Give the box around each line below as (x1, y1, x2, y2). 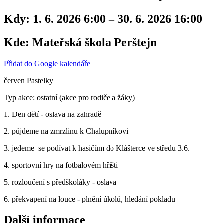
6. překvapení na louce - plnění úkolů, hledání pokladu (4, 194, 175, 203)
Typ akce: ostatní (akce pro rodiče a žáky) (4, 93, 135, 102)
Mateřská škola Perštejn (29, 35, 157, 49)
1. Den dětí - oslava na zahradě (4, 110, 101, 118)
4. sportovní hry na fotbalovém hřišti (4, 160, 118, 169)
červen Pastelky (4, 76, 53, 85)
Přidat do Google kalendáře (4, 59, 90, 68)
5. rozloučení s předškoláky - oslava (4, 177, 116, 186)
